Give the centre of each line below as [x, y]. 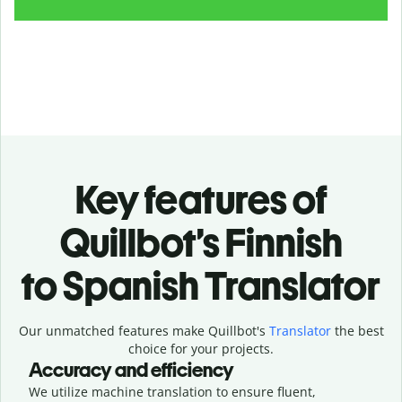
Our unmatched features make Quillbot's [144, 330]
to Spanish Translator [201, 285]
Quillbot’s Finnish [201, 242]
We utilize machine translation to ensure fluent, [172, 391]
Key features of [201, 199]
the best [357, 330]
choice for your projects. [201, 348]
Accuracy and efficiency [131, 370]
